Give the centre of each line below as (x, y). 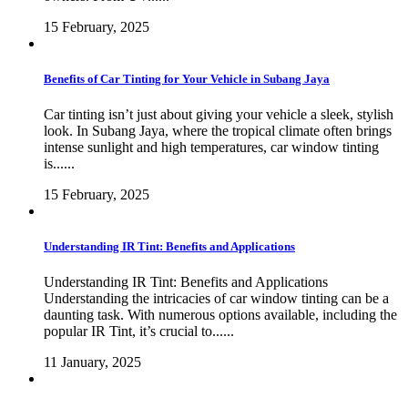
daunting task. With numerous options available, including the (220, 315)
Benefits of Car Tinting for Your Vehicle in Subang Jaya (187, 78)
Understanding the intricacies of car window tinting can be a (216, 299)
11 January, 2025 (92, 362)
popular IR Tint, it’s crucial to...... (139, 331)
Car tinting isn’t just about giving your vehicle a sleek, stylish (219, 114)
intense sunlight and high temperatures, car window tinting (211, 147)
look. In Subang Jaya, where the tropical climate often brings (218, 130)
